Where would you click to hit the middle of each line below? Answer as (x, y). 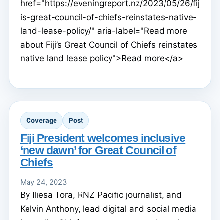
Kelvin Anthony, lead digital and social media (108, 208)
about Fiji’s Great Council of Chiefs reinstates (109, 44)
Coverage (41, 121)
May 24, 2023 (43, 182)
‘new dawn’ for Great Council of (98, 150)
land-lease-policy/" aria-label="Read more (104, 31)
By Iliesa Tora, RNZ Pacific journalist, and (101, 195)
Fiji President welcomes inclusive (103, 138)
